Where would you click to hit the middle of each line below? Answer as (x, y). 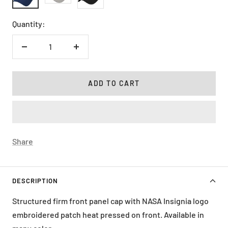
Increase (91, 53)
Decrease (41, 53)
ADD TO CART (114, 83)
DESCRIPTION (35, 180)
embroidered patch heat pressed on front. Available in (108, 214)
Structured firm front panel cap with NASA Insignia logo (110, 201)
